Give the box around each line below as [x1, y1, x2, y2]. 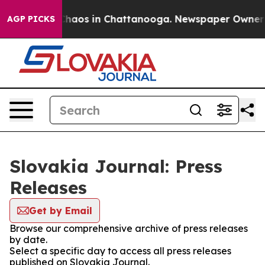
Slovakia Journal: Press [9, 155, 222, 177]
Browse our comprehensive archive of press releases [9, 222, 248, 234]
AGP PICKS [7, 14, 55, 24]
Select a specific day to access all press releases [9, 245, 231, 257]
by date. [9, 234, 47, 245]
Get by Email [29, 205, 92, 216]
